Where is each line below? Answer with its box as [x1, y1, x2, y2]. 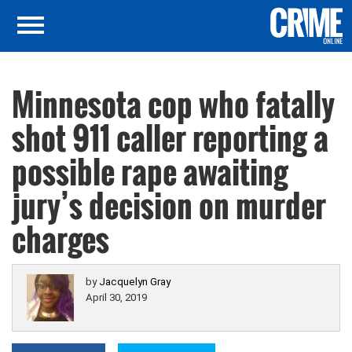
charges [12, 216, 109, 262]
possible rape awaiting [12, 148, 288, 194]
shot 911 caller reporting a [12, 115, 328, 160]
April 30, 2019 [86, 291, 147, 303]
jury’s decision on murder [12, 182, 326, 228]
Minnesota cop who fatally [12, 81, 335, 126]
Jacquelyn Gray [99, 276, 170, 288]
